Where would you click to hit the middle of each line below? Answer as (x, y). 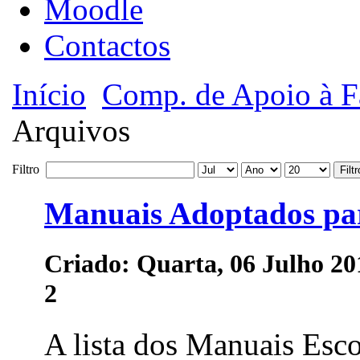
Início (49, 94)
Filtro (29, 169)
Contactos (107, 45)
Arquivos (71, 130)
